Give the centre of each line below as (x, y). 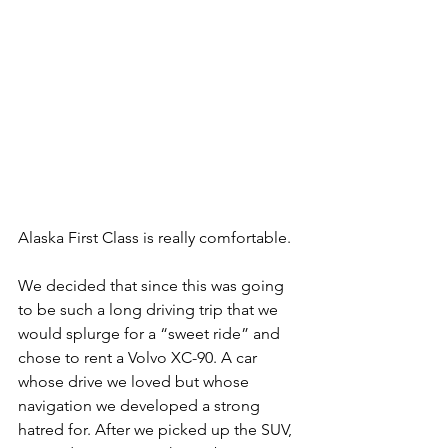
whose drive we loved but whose (135, 381)
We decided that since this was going (153, 285)
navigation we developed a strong (141, 405)
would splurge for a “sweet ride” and (151, 333)
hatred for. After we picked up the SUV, (157, 429)
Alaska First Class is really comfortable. (154, 237)
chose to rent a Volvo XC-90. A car (139, 357)
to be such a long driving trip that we (150, 309)
